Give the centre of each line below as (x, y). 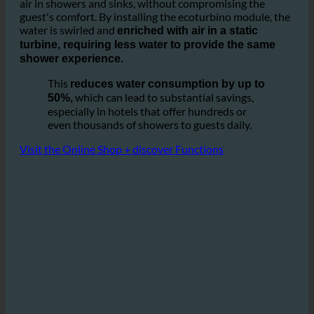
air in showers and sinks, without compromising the (142, 37)
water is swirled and (68, 64)
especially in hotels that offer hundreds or (147, 145)
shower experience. (71, 93)
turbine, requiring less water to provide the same (148, 78)
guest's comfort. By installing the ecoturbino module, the (155, 50)
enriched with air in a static (187, 64)
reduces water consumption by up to (168, 118)
